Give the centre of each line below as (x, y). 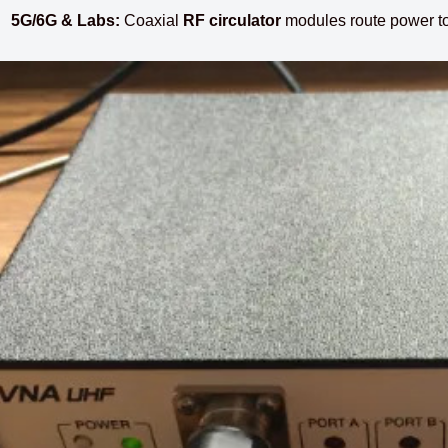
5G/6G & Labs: (66, 20)
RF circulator (232, 20)
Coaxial (152, 20)
